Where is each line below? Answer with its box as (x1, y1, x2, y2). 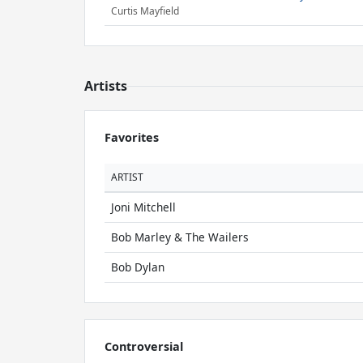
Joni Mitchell (111, 199, 176, 215)
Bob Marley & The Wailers (111, 229, 249, 245)
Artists (84, 77, 127, 95)
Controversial (105, 339, 183, 354)
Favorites (105, 130, 159, 145)
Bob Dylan (111, 259, 164, 275)
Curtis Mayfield (111, 4, 179, 19)
